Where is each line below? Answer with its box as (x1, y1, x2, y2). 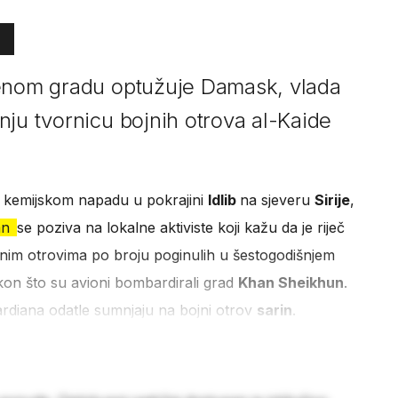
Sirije (314, 191, 350, 210)
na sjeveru (239, 191, 314, 210)
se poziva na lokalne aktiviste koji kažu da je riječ (16, 219, 345, 237)
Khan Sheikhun (237, 274, 344, 292)
